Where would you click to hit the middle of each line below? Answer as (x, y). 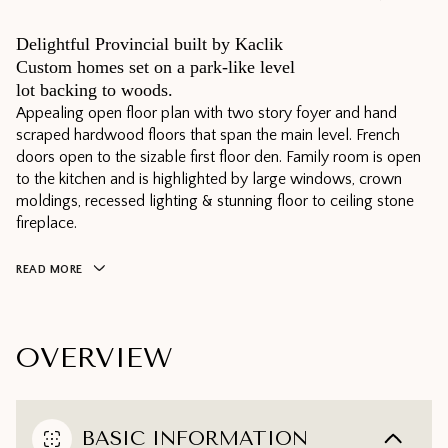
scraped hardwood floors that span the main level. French (208, 135)
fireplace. (46, 223)
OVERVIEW (94, 358)
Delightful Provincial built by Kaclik (149, 44)
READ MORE (49, 269)
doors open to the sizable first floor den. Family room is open (218, 157)
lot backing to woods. (94, 90)
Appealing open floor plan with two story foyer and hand (206, 113)
